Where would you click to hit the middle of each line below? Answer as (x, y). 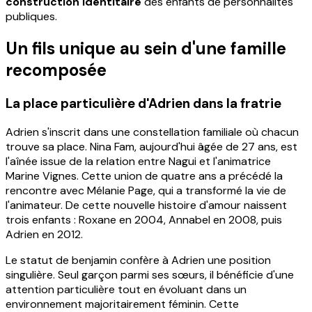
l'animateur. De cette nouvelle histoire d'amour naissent (146, 205)
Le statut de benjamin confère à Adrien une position (138, 260)
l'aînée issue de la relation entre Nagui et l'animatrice (138, 162)
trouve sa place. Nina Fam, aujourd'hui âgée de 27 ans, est (151, 147)
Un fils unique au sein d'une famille (146, 48)
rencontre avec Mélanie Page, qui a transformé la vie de (146, 191)
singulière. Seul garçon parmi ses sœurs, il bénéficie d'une (150, 275)
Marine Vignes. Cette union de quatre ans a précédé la (144, 176)
